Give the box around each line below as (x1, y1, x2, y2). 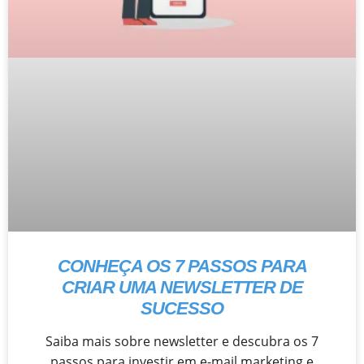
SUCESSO (141, 297, 223, 318)
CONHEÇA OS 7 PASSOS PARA (57, 255, 307, 276)
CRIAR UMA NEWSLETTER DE (61, 276, 303, 297)
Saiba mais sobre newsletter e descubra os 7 (45, 331, 318, 350)
